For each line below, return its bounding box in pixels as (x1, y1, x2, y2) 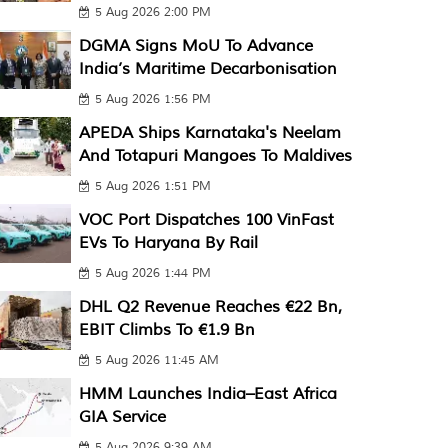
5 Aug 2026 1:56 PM (94, 92, 211, 107)
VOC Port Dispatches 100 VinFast (78, 210, 334, 230)
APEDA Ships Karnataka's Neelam (78, 123, 341, 143)
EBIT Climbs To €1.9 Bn (78, 320, 255, 340)
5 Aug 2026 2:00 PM (94, 5, 211, 20)
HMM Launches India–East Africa (78, 384, 337, 404)
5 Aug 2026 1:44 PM (94, 266, 211, 281)
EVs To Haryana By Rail (78, 233, 258, 253)
